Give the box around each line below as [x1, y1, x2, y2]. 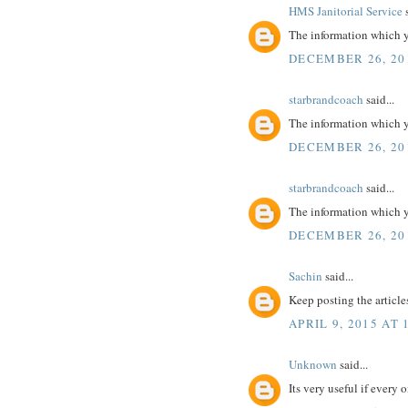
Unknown [289, 355, 337, 372]
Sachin [289, 267, 322, 284]
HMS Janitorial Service [289, 2, 403, 19]
